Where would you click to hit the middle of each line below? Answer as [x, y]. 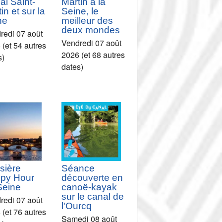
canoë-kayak [89, 187]
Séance [78, 168]
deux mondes [91, 30]
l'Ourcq [77, 206]
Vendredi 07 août [92, 43]
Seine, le [80, 11]
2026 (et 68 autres [93, 55]
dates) [73, 66]
